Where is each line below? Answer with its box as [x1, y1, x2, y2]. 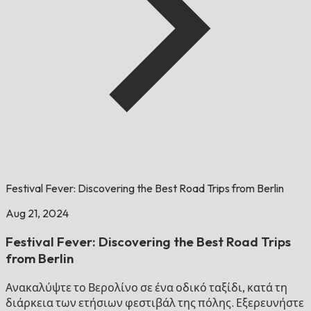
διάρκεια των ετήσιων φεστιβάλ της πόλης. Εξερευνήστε [6, 295, 304, 310]
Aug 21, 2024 [6, 206, 69, 221]
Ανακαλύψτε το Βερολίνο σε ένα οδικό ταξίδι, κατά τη [6, 280, 287, 294]
